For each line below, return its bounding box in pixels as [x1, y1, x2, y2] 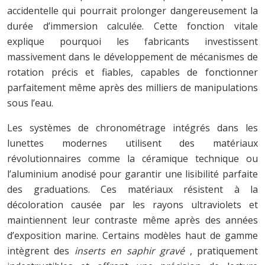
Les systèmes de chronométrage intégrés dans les [7, 121, 258, 134]
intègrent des [7, 244, 75, 257]
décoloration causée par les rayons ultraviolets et [7, 198, 258, 211]
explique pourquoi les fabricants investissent [7, 34, 258, 48]
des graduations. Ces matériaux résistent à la [7, 182, 258, 196]
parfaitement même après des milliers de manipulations [7, 80, 258, 94]
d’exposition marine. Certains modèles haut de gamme [7, 228, 258, 242]
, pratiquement [189, 244, 258, 257]
